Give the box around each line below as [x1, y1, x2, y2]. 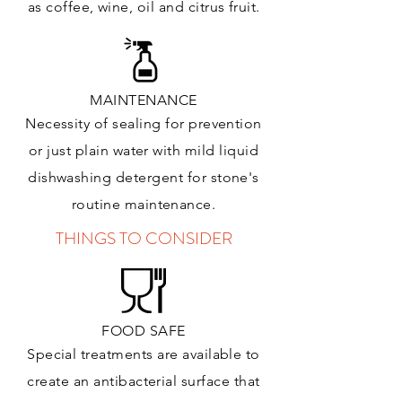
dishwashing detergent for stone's [28, 169, 259, 187]
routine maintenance [71, 196, 212, 214]
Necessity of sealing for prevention [25, 115, 262, 133]
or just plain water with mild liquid [28, 142, 259, 160]
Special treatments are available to [27, 345, 260, 363]
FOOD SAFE [101, 322, 186, 340]
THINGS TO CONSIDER [55, 226, 232, 251]
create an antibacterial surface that [27, 372, 260, 390]
